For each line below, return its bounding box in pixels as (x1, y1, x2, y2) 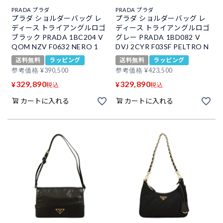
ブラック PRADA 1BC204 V (11, 33, 104, 41)
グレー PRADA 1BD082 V (115, 33, 201, 41)
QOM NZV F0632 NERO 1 (11, 42, 99, 51)
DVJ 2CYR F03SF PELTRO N (115, 42, 209, 51)
